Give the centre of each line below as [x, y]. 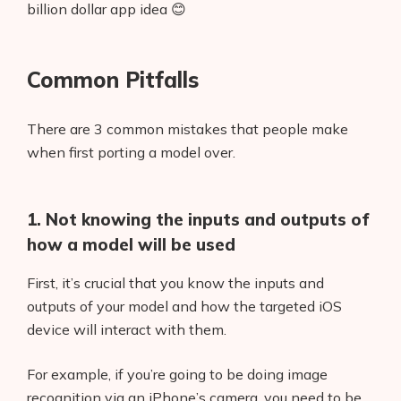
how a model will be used [131, 244]
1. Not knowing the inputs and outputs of [198, 219]
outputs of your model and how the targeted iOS [184, 306]
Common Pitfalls [113, 79]
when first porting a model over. [131, 152]
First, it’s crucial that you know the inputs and [175, 282]
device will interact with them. [127, 329]
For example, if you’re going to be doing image [177, 374]
